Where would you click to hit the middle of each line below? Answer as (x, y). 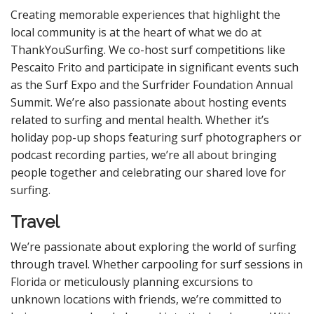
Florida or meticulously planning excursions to (132, 282)
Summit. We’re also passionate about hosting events (149, 102)
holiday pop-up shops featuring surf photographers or (156, 137)
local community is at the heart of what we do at (136, 32)
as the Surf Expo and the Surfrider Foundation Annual (152, 85)
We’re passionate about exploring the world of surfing (153, 247)
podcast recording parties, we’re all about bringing (144, 155)
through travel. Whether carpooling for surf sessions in (157, 264)
